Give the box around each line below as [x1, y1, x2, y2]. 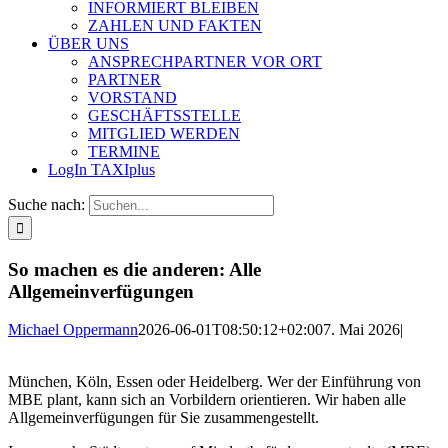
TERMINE [88, 143, 160, 160]
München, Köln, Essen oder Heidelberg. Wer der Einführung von [8, 373, 421, 391]
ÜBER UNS [48, 35, 129, 52]
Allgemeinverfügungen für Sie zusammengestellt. [8, 409, 319, 427]
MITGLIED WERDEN [88, 125, 240, 142]
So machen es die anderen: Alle [8, 258, 261, 280]
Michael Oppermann [8, 321, 138, 339]
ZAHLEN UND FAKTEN [88, 17, 262, 34]
